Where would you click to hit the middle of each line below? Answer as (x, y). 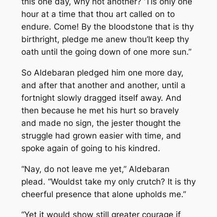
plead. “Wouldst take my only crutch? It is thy (108, 181)
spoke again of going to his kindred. (91, 148)
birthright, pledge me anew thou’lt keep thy (105, 39)
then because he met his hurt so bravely (100, 110)
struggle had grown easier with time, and (101, 135)
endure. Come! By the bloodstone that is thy (107, 27)
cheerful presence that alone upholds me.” (103, 194)
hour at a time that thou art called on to (98, 14)
